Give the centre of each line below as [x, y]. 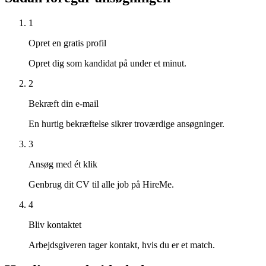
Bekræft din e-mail [64, 103]
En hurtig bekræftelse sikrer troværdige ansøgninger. [126, 123]
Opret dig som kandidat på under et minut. [107, 63]
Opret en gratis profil [67, 43]
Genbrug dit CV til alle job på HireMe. [101, 184]
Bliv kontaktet [55, 224]
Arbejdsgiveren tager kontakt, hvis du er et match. [122, 245]
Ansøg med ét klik [63, 164]
